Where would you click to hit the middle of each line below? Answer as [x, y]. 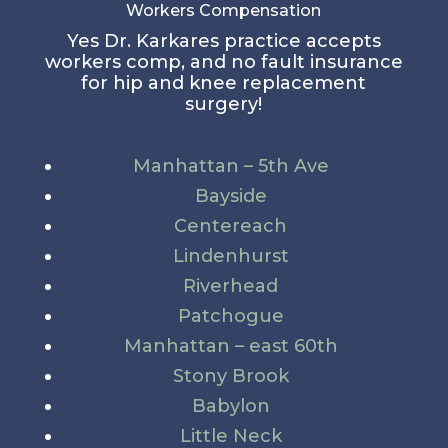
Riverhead [231, 286]
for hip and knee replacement [224, 83]
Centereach [231, 226]
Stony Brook [230, 376]
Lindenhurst [230, 256]
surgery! [224, 104]
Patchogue [230, 316]
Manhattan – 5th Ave [230, 166]
